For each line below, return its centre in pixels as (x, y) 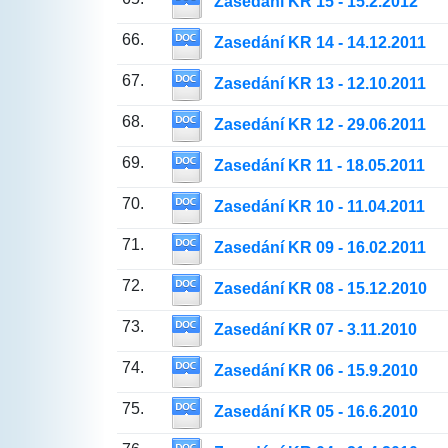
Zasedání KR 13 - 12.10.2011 (319, 84)
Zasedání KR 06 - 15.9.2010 (315, 371)
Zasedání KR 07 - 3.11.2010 (315, 330)
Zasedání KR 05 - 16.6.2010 (315, 412)
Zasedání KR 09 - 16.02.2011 (319, 248)
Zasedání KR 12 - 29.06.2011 (319, 125)
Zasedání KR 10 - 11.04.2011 (319, 207)
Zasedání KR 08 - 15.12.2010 (320, 289)
